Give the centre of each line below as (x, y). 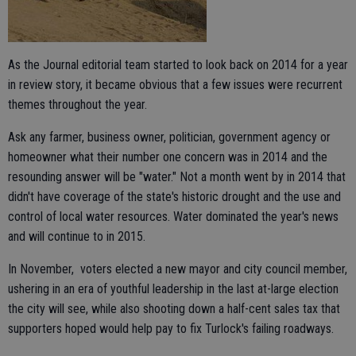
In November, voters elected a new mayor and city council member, (178, 269)
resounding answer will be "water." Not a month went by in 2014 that (177, 177)
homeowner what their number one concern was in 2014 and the (168, 157)
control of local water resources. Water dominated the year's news (173, 217)
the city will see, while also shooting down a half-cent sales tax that (174, 309)
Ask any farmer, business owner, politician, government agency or (169, 137)
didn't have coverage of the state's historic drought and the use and (174, 197)
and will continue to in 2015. (77, 237)
